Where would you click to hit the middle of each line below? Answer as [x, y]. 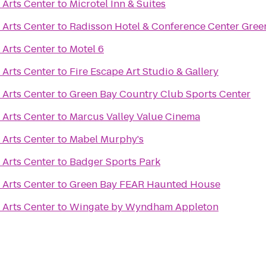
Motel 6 [87, 49]
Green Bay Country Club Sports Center [160, 94]
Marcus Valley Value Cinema [135, 117]
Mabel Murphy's [107, 139]
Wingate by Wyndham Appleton [144, 207]
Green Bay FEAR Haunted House [145, 184]
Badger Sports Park [115, 162]
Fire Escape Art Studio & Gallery [144, 72]
